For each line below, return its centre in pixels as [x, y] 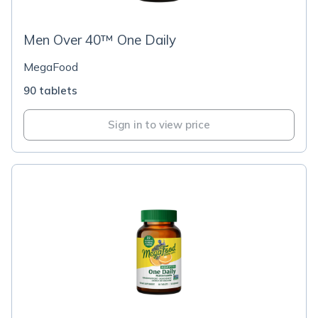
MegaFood [51, 67]
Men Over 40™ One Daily [100, 40]
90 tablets [50, 91]
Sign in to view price [159, 125]
